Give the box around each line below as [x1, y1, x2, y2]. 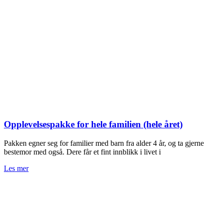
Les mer [4, 164, 29, 172]
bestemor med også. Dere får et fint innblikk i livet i [4, 147, 161, 156]
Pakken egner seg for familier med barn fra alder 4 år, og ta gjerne [4, 139, 204, 147]
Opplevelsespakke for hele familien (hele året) [4, 119, 183, 129]
